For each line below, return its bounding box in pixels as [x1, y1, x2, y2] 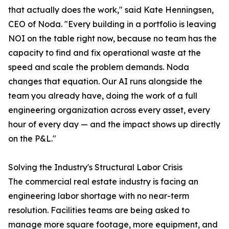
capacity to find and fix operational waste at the [8, 48, 201, 58]
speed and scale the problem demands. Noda [8, 62, 189, 73]
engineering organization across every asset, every [8, 105, 210, 116]
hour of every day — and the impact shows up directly [8, 119, 220, 130]
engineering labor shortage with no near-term [8, 191, 189, 201]
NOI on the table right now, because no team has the [8, 33, 217, 44]
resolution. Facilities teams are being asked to [8, 205, 190, 216]
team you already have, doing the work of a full [8, 90, 197, 101]
